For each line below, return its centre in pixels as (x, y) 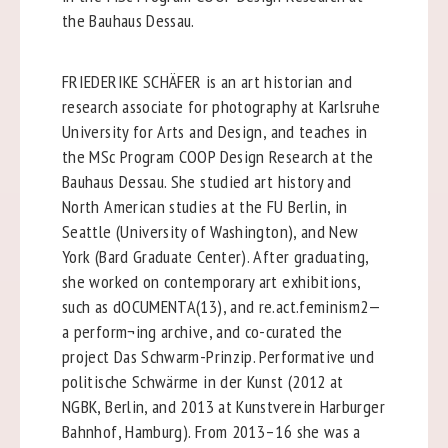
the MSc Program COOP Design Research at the (217, 156)
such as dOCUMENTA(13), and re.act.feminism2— (221, 306)
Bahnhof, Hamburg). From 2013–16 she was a (211, 431)
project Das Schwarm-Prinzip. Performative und (218, 356)
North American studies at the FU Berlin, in (204, 206)
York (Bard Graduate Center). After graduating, (215, 256)
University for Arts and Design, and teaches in (214, 131)
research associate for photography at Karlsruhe (220, 106)
